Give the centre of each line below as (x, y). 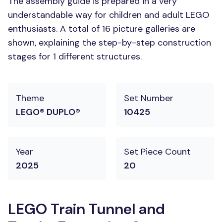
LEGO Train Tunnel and (86, 209)
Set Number (149, 98)
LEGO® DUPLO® (48, 112)
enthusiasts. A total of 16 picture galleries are (102, 29)
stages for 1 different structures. (75, 56)
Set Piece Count (157, 152)
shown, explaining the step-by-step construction (110, 43)
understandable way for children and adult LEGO (109, 15)
